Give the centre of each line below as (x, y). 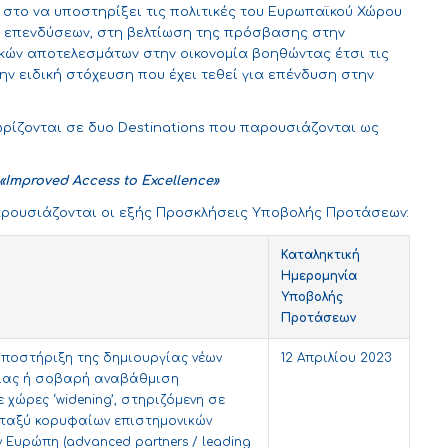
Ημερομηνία (319, 276)
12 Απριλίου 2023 (336, 358)
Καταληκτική (320, 255)
